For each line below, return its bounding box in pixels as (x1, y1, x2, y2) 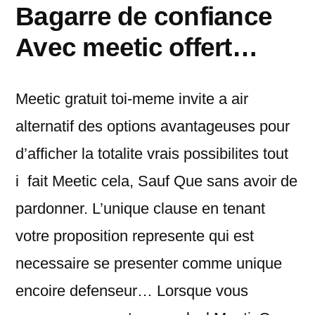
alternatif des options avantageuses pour (15, 117, 290, 135)
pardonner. (15, 200, 88, 217)
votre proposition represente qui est (15, 227, 254, 245)
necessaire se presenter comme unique (15, 255, 282, 272)
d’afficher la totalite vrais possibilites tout (15, 145, 288, 162)
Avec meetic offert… (15, 32, 257, 62)
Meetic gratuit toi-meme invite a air (15, 90, 248, 108)
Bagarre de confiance (15, 1, 273, 31)
